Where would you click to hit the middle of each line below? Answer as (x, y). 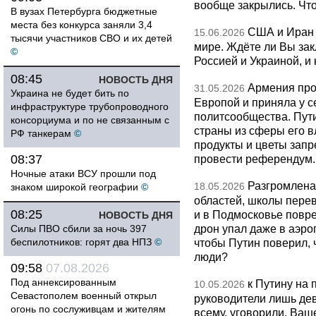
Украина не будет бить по (70, 93)
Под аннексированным (63, 282)
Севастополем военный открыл (84, 296)
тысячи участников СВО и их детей (91, 38)
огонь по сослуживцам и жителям (88, 309)
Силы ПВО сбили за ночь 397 (79, 229)
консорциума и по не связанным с (90, 120)
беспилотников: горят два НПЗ (81, 242)
